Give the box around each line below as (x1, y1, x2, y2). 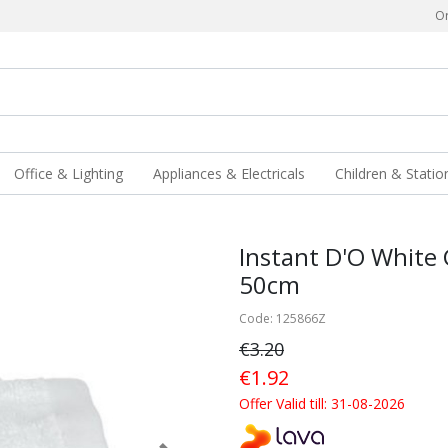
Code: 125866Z (239, 310, 326, 327)
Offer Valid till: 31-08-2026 (239, 394, 405, 413)
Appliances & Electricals (153, 164, 306, 183)
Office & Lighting (14, 164, 124, 183)
